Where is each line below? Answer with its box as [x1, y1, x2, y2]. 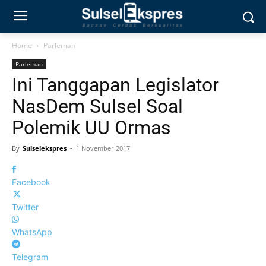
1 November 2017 [76, 144, 130, 153]
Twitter [12, 202, 39, 212]
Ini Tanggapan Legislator [12, 74, 219, 96]
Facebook [12, 177, 50, 187]
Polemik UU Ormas [12, 116, 171, 139]
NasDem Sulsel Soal [12, 95, 183, 118]
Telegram [12, 252, 48, 262]
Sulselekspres [23, 144, 66, 153]
